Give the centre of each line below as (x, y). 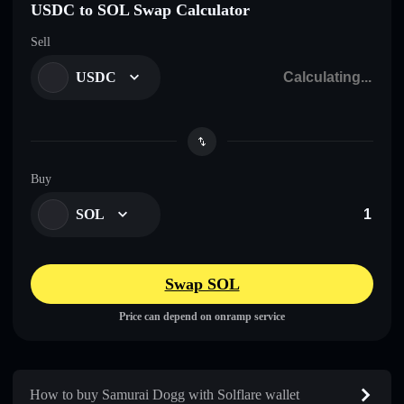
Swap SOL (202, 284)
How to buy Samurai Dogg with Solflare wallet (165, 394)
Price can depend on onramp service (202, 316)
